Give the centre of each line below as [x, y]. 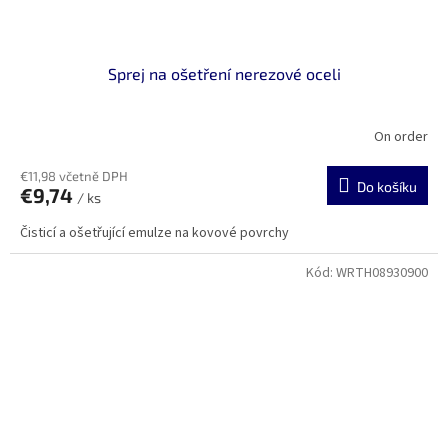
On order [401, 136]
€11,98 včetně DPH [74, 176]
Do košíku [387, 187]
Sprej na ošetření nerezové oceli [224, 74]
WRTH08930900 [382, 273]
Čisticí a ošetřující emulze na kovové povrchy [154, 233]
